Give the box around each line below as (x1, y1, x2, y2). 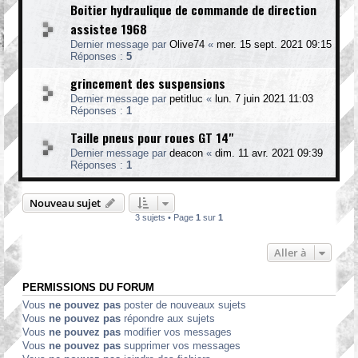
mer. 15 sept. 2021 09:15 (217, 38, 332, 50)
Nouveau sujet (30, 196, 101, 210)
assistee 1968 (70, 19, 147, 38)
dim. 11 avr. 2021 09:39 (215, 147, 323, 159)
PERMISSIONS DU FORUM (22, 282, 154, 293)
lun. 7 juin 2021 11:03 (215, 93, 313, 105)
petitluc (169, 93, 203, 105)
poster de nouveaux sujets (121, 299, 246, 311)
